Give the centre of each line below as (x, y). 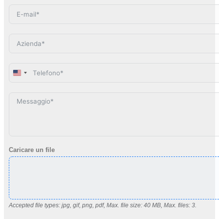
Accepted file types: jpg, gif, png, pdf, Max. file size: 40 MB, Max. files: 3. (103, 206)
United (26, 74)
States (26, 82)
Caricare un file (32, 150)
